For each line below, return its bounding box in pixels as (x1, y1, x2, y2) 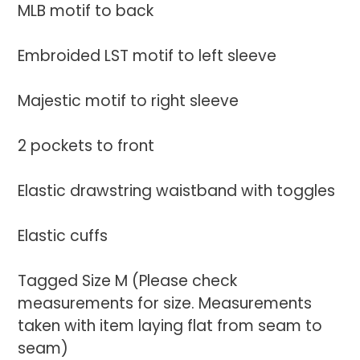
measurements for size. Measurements (18, 292, 312, 314)
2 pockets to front (18, 134, 154, 157)
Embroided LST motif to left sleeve (18, 44, 276, 67)
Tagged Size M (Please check (18, 269, 237, 292)
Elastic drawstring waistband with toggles (18, 179, 335, 202)
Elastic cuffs (18, 224, 108, 247)
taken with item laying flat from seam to (18, 314, 322, 337)
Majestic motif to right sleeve (18, 89, 239, 112)
